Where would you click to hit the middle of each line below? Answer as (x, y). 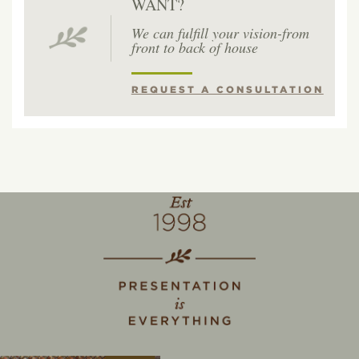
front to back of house (194, 47)
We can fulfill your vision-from (220, 33)
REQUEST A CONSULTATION (227, 90)
